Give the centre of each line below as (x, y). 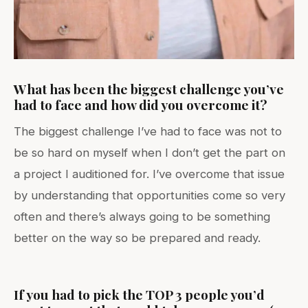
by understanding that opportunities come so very (150, 195)
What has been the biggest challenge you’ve (149, 88)
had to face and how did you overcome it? (140, 104)
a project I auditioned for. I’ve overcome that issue (149, 174)
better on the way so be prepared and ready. (137, 238)
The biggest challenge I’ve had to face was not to (148, 131)
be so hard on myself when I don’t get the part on (150, 152)
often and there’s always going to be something (142, 216)
